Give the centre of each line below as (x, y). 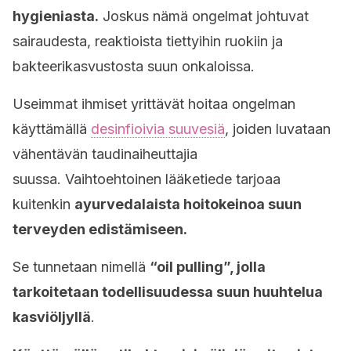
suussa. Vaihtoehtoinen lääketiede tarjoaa (147, 179)
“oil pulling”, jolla (208, 267)
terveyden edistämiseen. (101, 229)
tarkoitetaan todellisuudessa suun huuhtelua (168, 292)
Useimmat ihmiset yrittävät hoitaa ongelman (154, 104)
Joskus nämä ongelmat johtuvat (204, 16)
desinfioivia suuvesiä (158, 129)
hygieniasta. (56, 16)
